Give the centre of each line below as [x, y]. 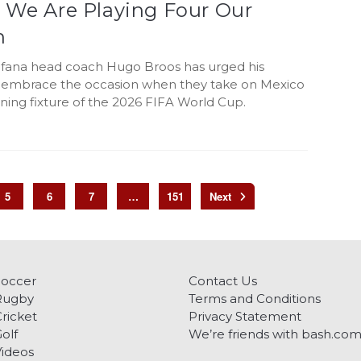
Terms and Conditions [255, 299]
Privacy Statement [245, 316]
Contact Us [223, 281]
